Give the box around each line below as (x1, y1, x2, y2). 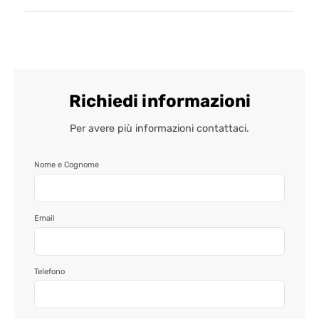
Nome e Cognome (34, 160, 99, 170)
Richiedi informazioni (68, 90, 251, 111)
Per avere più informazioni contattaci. (70, 122, 249, 135)
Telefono (34, 266, 65, 276)
